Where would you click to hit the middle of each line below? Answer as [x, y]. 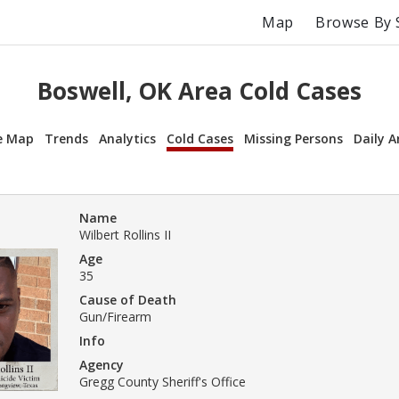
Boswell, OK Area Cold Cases [199, 91]
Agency [102, 364]
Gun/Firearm [115, 316]
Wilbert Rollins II [125, 234]
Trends [66, 138]
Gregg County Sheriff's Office [163, 381]
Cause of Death [128, 299]
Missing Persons [293, 138]
